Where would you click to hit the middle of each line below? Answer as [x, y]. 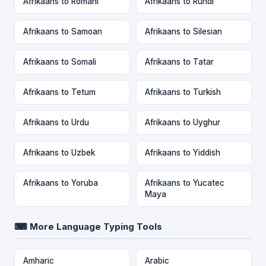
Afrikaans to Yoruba [61, 183]
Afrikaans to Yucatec [185, 183]
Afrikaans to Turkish [183, 92]
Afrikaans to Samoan [63, 31]
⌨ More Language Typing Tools [88, 226]
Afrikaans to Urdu [56, 122]
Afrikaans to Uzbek [59, 152]
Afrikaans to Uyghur [183, 122]
